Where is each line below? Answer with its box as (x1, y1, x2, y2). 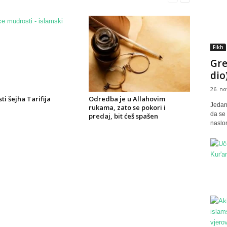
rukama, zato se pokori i (88, 103, 166, 112)
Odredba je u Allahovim (88, 94, 165, 103)
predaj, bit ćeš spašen (88, 111, 158, 121)
